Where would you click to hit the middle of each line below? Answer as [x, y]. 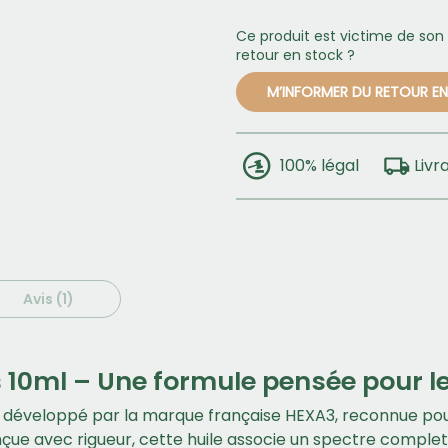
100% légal [319, 165]
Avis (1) [48, 299]
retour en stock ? [295, 55]
